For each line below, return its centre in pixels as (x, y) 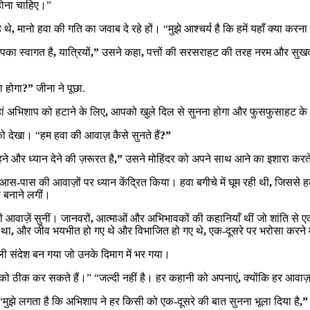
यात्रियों (75, 52)
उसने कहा (121, 52)
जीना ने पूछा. (61, 88)
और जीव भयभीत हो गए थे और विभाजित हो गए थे (110, 230)
